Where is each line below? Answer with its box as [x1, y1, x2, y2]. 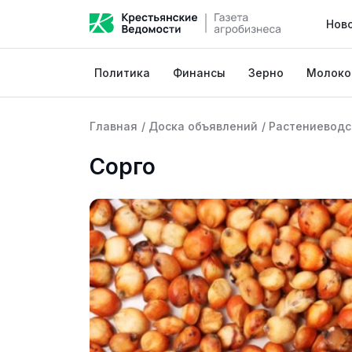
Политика [94, 66, 151, 79]
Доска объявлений [148, 119, 258, 133]
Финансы [173, 66, 226, 79]
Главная [90, 119, 137, 133]
